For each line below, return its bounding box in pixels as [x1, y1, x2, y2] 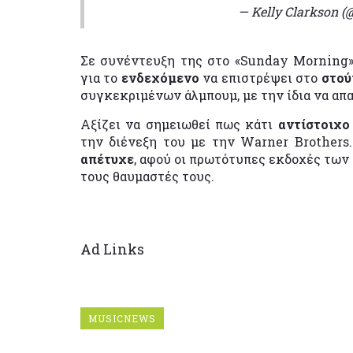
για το [80, 69, 121, 86]
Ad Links [80, 239, 144, 258]
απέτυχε [80, 150, 134, 167]
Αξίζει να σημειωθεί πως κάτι [80, 115, 278, 132]
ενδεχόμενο [121, 69, 203, 86]
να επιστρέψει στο [203, 69, 321, 86]
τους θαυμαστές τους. [80, 167, 214, 184]
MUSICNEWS [88, 311, 156, 325]
